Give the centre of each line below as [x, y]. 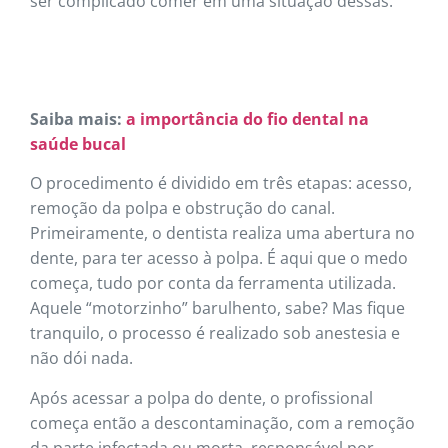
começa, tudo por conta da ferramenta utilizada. [213, 283]
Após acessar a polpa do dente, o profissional [201, 397]
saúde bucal [78, 143]
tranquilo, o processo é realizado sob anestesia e [215, 333]
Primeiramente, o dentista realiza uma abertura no [222, 233]
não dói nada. [81, 358]
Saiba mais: [78, 118]
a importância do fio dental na [247, 118]
